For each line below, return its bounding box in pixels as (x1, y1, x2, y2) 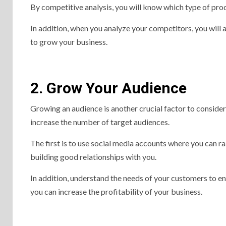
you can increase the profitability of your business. (30, 187, 202, 196)
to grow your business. (30, 37, 107, 46)
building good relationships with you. (30, 152, 156, 161)
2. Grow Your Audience (30, 79, 187, 97)
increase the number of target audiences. (30, 117, 169, 127)
